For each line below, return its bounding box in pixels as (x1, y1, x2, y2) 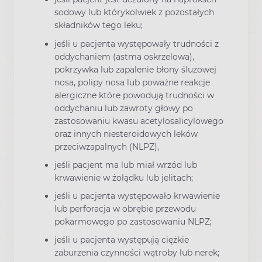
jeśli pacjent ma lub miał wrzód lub (54, 159, 197, 170)
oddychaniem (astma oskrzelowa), (54, 51, 194, 62)
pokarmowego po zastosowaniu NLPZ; (54, 216, 212, 227)
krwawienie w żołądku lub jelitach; (54, 172, 193, 183)
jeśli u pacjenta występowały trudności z (54, 38, 219, 49)
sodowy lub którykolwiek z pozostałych (54, 7, 214, 18)
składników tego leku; (54, 20, 143, 31)
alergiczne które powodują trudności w (54, 89, 214, 101)
